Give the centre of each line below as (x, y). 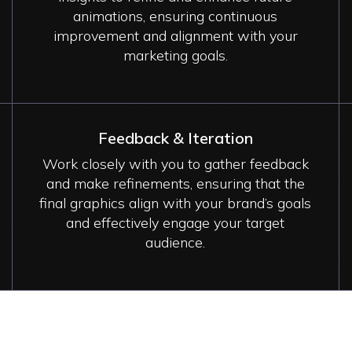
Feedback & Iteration (175, 137)
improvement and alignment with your (175, 35)
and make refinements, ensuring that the (175, 183)
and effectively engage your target (176, 222)
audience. (176, 242)
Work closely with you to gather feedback (175, 163)
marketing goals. (175, 55)
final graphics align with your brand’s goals (176, 203)
